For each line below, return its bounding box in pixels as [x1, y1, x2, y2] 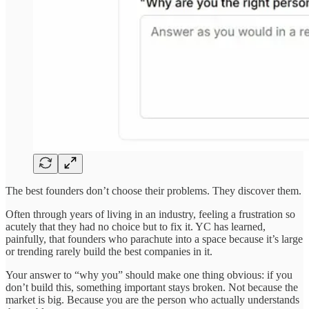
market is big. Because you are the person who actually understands [6, 293, 299, 306]
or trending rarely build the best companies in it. [6, 245, 212, 257]
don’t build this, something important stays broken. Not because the [6, 281, 298, 293]
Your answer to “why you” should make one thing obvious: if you [6, 268, 292, 281]
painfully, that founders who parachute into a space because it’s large [6, 232, 303, 245]
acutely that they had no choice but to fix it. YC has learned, [6, 220, 266, 232]
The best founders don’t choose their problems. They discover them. [6, 184, 301, 197]
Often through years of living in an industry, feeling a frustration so [6, 208, 295, 220]
